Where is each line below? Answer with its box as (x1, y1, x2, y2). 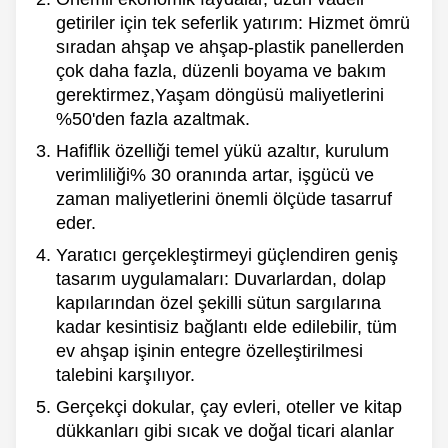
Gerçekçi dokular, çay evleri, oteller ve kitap (56, 396, 402, 417)
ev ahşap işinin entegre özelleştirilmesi (56, 340, 363, 361)
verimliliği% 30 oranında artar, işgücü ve (56, 164, 374, 185)
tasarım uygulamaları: (56, 268, 229, 289)
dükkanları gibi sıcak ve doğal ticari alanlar (56, 420, 394, 441)
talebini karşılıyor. (56, 364, 195, 385)
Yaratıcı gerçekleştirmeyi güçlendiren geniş (56, 244, 398, 265)
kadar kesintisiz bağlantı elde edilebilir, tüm (56, 316, 397, 337)
